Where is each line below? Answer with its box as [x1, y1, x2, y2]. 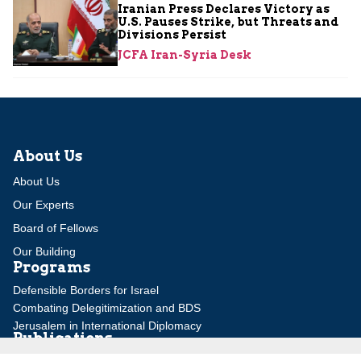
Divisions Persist [118, 28, 226, 42]
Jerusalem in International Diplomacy [13, 319, 201, 333]
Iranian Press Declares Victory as [118, 2, 330, 16]
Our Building [13, 245, 76, 259]
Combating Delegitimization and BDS [13, 301, 201, 315]
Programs [13, 259, 90, 276]
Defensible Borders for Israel [13, 284, 159, 297]
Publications [13, 330, 112, 347]
